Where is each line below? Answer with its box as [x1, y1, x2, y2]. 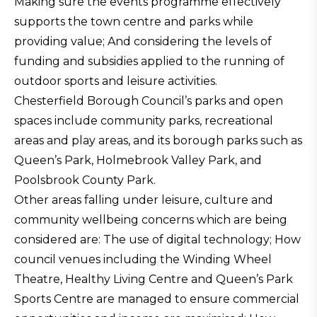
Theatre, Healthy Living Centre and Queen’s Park [14, 272, 293, 286]
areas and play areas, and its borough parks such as [14, 134, 302, 147]
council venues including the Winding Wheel [14, 253, 272, 266]
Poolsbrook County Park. [14, 173, 156, 187]
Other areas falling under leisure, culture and [14, 193, 273, 207]
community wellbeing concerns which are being [14, 213, 287, 226]
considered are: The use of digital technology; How [14, 233, 301, 246]
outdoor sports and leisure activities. [14, 74, 217, 88]
